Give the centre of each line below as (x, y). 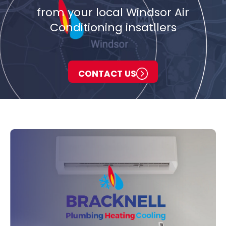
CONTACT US (107, 73)
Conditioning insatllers (113, 28)
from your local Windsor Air (113, 13)
